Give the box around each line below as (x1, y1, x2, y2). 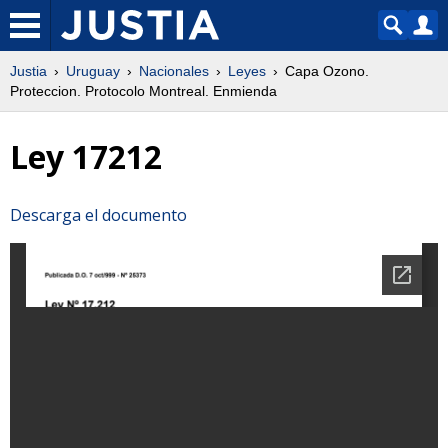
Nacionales (139, 63, 209, 79)
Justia (10, 63, 47, 79)
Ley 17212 (10, 135, 162, 179)
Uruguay (66, 63, 120, 79)
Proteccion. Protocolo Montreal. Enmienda (10, 83, 277, 99)
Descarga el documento (10, 203, 187, 226)
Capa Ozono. (285, 63, 369, 79)
